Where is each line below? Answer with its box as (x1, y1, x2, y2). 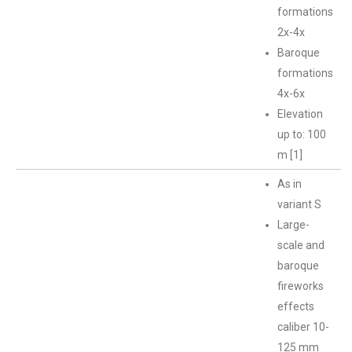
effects (277, 300, 314, 313)
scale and (277, 239, 324, 251)
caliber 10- (277, 321, 329, 333)
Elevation (277, 108, 323, 120)
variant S (277, 198, 321, 211)
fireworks (277, 280, 324, 292)
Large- (277, 218, 310, 231)
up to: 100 (277, 128, 326, 141)
